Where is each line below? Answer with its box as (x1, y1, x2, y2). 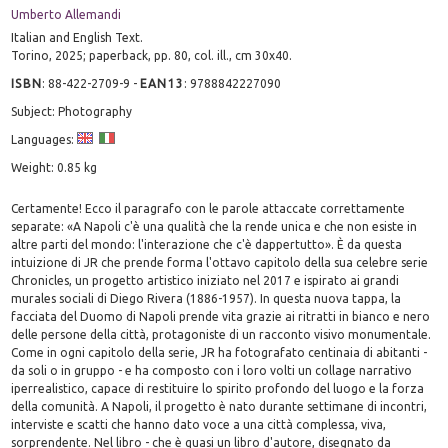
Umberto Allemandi (11, 7, 122, 21)
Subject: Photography (11, 104, 133, 118)
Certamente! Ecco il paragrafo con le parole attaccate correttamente (11, 201, 406, 215)
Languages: (11, 132, 78, 146)
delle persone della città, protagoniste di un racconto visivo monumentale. (11, 327, 432, 341)
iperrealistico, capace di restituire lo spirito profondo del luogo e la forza (11, 381, 425, 395)
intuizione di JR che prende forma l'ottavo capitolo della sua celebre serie (11, 255, 429, 269)
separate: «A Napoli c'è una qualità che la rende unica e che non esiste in (11, 219, 418, 233)
